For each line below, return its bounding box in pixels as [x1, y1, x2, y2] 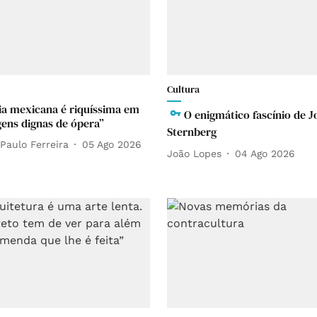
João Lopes [167, 147, 221, 159]
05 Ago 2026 [82, 138, 142, 150]
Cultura [167, 82, 200, 96]
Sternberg [167, 124, 217, 139]
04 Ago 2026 [235, 147, 295, 159]
